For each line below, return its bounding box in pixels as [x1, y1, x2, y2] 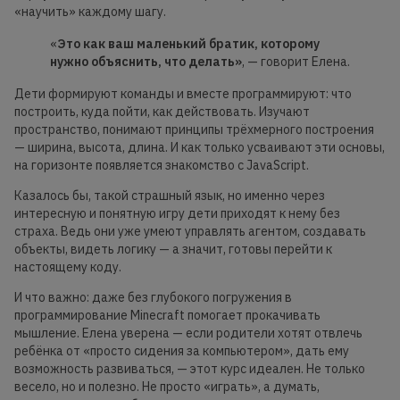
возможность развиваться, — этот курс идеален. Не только [14, 361, 365, 378]
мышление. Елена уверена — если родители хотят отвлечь [14, 325, 362, 342]
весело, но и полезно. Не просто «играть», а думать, [14, 379, 320, 396]
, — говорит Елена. [242, 54, 350, 71]
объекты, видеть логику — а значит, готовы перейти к [14, 241, 332, 258]
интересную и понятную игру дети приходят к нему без [14, 205, 340, 222]
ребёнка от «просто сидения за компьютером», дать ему [14, 343, 349, 360]
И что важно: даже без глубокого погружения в [14, 289, 292, 306]
